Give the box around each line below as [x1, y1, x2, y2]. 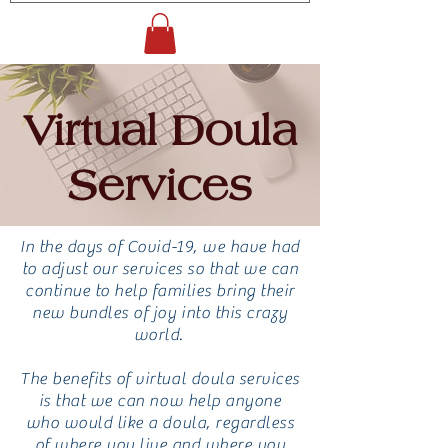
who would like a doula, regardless [25, 412, 295, 433]
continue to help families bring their [25, 280, 295, 301]
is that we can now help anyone [38, 390, 282, 411]
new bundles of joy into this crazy [32, 302, 288, 323]
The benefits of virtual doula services [20, 368, 300, 389]
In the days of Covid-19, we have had [20, 236, 300, 257]
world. [133, 324, 187, 345]
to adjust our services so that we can [21, 258, 299, 279]
